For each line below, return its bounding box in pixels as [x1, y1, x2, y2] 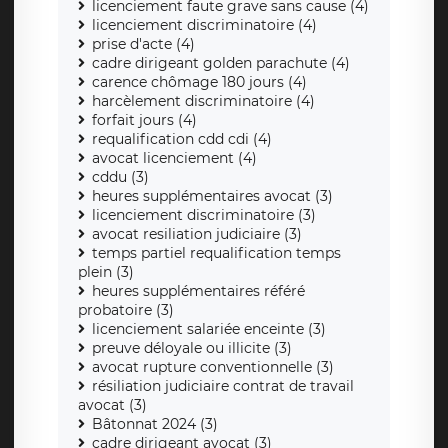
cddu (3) [92, 168, 149, 187]
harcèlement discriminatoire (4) [92, 92, 315, 111]
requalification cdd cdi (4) [92, 130, 272, 149]
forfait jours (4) [92, 111, 197, 130]
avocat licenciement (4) [92, 149, 257, 168]
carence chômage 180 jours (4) [92, 73, 307, 92]
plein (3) [78, 263, 134, 282]
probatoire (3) [78, 301, 174, 320]
